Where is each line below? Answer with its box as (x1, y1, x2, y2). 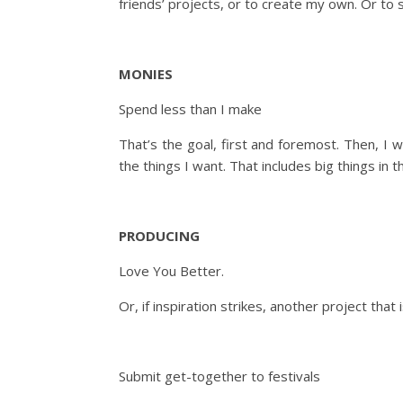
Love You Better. (119, 262, 224, 280)
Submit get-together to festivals (119, 367, 320, 385)
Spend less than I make (119, 100, 262, 118)
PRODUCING (119, 227, 200, 245)
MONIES (119, 65, 173, 83)
